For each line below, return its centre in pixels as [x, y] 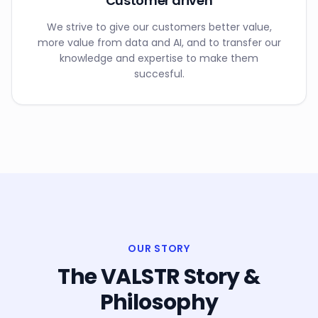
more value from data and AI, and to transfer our [159, 42]
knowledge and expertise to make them [159, 58]
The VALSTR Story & [159, 276]
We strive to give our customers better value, [159, 27]
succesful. [159, 73]
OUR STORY [159, 248]
